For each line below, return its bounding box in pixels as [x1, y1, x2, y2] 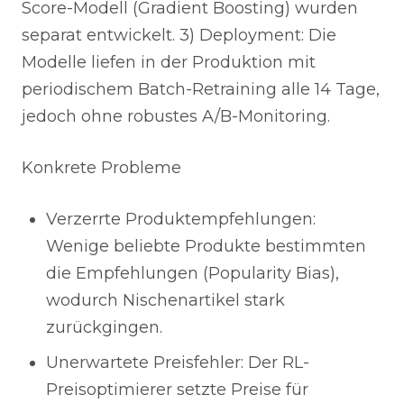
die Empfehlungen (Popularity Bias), [46, 263, 339, 283]
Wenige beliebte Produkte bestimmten [46, 236, 366, 256]
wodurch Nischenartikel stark [46, 290, 285, 310]
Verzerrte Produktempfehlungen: [46, 209, 316, 229]
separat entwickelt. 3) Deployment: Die [22, 25, 336, 45]
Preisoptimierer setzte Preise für [46, 380, 308, 399]
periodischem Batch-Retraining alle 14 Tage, [22, 79, 380, 99]
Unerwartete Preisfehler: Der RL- [46, 353, 309, 372]
